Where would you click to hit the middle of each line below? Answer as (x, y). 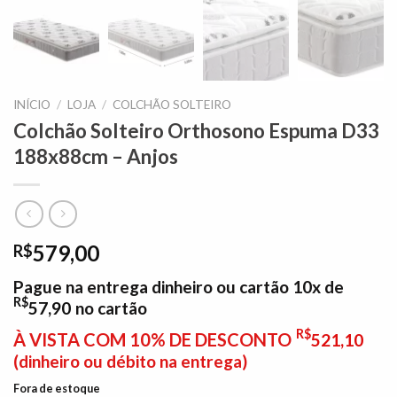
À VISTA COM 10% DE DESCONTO (152, 339)
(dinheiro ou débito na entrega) (130, 361)
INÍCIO (32, 105)
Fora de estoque (57, 388)
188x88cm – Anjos (96, 157)
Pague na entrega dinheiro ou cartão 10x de (179, 286)
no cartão (111, 307)
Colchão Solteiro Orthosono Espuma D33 (196, 131)
